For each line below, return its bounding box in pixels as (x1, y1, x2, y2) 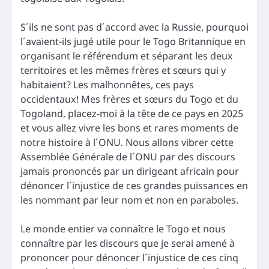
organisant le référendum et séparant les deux (20, 49, 233, 63)
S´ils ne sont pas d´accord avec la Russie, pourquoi (20, 20, 249, 34)
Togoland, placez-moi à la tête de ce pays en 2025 (20, 107, 243, 121)
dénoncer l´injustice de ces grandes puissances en (20, 179, 248, 193)
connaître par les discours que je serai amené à (20, 237, 235, 250)
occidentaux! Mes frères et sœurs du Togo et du (20, 92, 238, 106)
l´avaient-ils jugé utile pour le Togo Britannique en (20, 35, 246, 49)
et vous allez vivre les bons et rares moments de (20, 121, 238, 135)
